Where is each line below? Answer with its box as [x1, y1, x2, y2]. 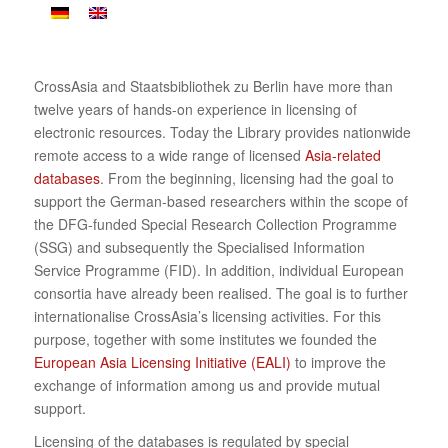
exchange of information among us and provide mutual [33, 375, 380, 396]
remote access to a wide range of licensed [33, 145, 305, 166]
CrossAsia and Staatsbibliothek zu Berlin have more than [33, 76, 393, 97]
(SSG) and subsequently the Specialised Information [33, 237, 365, 258]
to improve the [290, 352, 386, 373]
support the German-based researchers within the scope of [33, 191, 408, 212]
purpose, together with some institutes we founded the [33, 329, 377, 350]
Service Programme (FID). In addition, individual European [33, 260, 404, 281]
